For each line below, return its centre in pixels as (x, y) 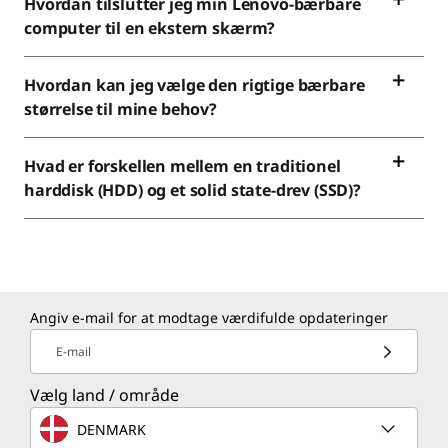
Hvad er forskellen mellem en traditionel (182, 166)
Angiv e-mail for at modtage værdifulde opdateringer (209, 317)
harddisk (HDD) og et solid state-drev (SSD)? (192, 190)
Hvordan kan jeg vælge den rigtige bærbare (194, 85)
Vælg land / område (104, 395)
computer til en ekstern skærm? (150, 28)
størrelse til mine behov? (120, 109)
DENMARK (111, 429)
